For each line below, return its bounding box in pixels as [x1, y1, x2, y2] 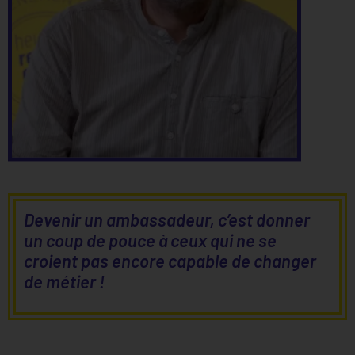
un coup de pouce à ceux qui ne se [24, 230, 277, 251]
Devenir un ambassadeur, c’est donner [24, 209, 310, 231]
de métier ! [24, 271, 105, 292]
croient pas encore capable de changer [24, 250, 316, 272]
